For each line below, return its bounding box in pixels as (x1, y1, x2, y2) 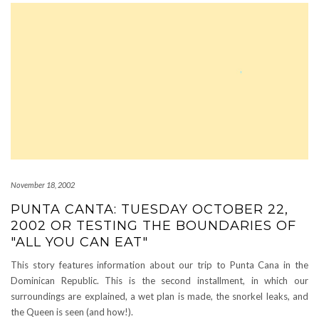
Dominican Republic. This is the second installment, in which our (11, 275, 308, 286)
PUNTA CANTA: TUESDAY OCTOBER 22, (11, 202, 288, 217)
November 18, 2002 (11, 180, 75, 189)
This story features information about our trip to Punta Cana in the (11, 259, 308, 271)
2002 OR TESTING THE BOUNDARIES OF (11, 218, 296, 234)
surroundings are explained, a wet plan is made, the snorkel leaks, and (11, 291, 308, 302)
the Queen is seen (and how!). (11, 306, 133, 318)
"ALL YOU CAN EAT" (11, 234, 148, 250)
